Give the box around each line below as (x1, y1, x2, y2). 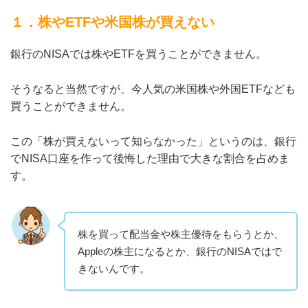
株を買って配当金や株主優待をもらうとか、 (77, 228, 284, 241)
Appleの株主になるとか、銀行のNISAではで (77, 245, 282, 258)
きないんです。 (77, 263, 150, 275)
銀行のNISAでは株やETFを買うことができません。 (10, 48, 267, 60)
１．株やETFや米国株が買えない (10, 14, 214, 30)
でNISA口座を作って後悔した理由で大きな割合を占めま (10, 153, 289, 165)
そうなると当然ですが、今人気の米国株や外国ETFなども (10, 83, 296, 96)
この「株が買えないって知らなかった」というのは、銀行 (10, 135, 296, 148)
